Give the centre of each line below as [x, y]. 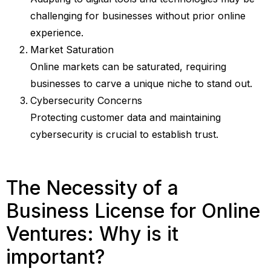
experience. [57, 33]
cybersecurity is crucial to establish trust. [124, 135]
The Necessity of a [92, 188]
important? [56, 257]
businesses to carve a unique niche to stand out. [141, 84]
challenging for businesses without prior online [138, 16]
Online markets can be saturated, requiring [128, 67]
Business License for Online [133, 211]
